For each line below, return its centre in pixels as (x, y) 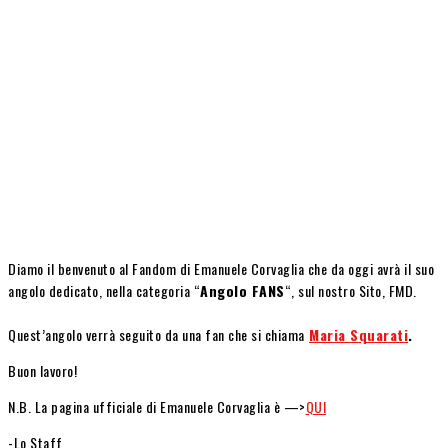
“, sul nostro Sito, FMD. (350, 290)
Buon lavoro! (42, 370)
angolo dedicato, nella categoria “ (104, 290)
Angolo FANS (242, 290)
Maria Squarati (358, 334)
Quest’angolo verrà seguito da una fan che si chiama (156, 334)
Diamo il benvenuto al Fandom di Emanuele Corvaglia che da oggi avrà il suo (221, 268)
